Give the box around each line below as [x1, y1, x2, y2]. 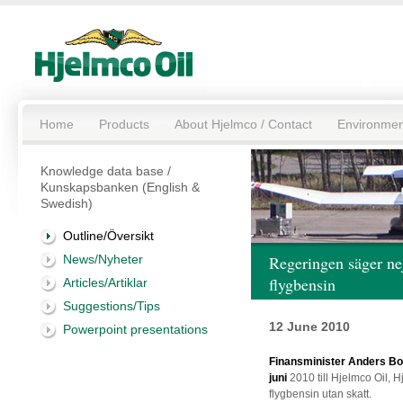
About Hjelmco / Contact [175, 117, 312, 131]
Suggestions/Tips [63, 299, 160, 313]
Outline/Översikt [63, 228, 154, 243]
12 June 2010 [269, 319, 350, 334]
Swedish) [40, 196, 93, 210]
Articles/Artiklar [63, 275, 148, 290]
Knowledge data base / [40, 164, 171, 178]
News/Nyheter [63, 252, 143, 266]
